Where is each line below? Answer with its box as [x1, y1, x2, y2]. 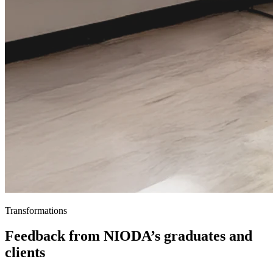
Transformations [5, 205, 67, 216]
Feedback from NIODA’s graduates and [5, 228, 252, 244]
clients [5, 244, 45, 261]
